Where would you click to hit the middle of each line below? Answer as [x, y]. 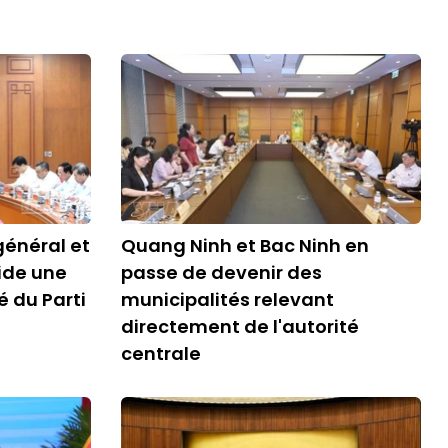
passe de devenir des [221, 272]
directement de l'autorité [240, 326]
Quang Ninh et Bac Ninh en [245, 245]
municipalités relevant [227, 299]
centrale [161, 353]
